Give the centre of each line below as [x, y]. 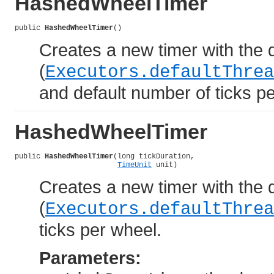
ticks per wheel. [100, 230]
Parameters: [90, 258]
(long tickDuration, [154, 157]
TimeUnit [135, 165]
